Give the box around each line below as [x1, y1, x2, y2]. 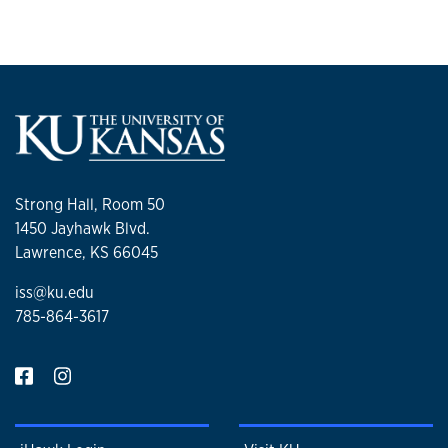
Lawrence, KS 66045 [15, 242, 158, 264]
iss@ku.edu [15, 282, 94, 304]
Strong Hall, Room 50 [15, 194, 165, 216]
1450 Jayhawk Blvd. [15, 218, 150, 240]
